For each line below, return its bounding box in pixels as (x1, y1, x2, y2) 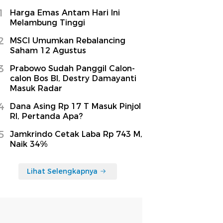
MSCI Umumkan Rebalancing (10, 35, 125, 45)
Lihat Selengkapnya (27, 166, 98, 176)
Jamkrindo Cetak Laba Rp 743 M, (10, 129, 142, 139)
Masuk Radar (10, 83, 62, 93)
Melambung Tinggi (10, 17, 85, 27)
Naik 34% (10, 139, 48, 149)
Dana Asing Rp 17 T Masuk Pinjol (10, 101, 141, 111)
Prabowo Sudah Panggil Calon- (10, 63, 135, 73)
